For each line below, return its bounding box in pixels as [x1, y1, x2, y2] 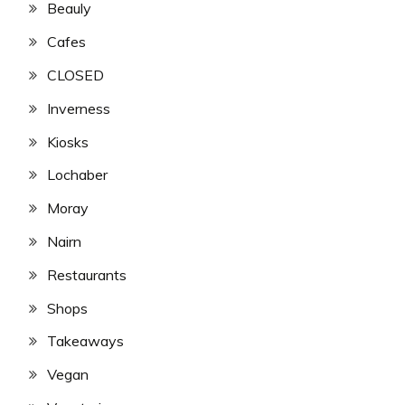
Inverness [47, 99, 110, 118]
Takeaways [47, 332, 124, 351]
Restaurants [47, 265, 127, 284]
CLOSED [47, 66, 104, 84]
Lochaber [47, 165, 108, 184]
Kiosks [47, 132, 89, 151]
